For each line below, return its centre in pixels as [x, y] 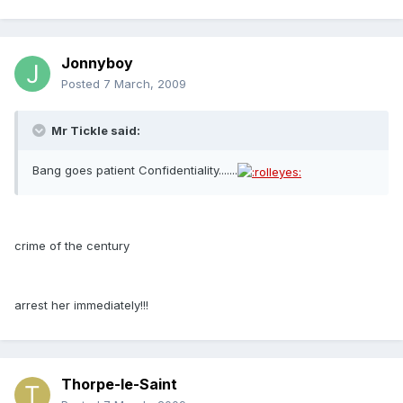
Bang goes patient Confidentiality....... [135, 170]
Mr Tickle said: [94, 131]
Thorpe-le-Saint [119, 385]
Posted [82, 84]
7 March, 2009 [145, 84]
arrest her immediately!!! [81, 304]
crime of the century [72, 245]
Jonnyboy [97, 63]
